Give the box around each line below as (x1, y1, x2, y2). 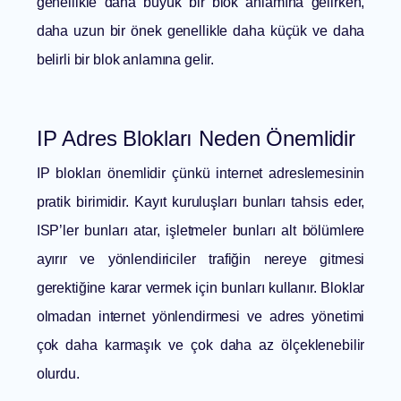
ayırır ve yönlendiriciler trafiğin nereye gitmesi (36, 252, 365, 268)
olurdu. (36, 366, 80, 382)
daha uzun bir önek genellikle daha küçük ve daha (36, 23, 365, 39)
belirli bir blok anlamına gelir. (36, 52, 215, 68)
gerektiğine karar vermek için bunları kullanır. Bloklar (36, 280, 365, 296)
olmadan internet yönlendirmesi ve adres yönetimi (36, 309, 365, 325)
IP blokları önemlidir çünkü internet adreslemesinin (36, 166, 365, 182)
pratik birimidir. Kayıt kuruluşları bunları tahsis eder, (36, 194, 365, 210)
